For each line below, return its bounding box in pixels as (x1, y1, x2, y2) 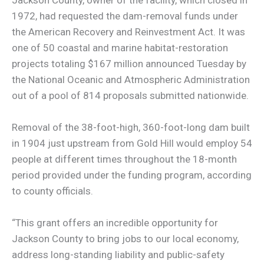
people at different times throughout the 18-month (12, 153, 237, 165)
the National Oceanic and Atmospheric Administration (12, 73, 250, 85)
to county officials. (12, 184, 93, 197)
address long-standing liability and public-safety (12, 249, 225, 261)
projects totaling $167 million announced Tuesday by (12, 57, 246, 70)
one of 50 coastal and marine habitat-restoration (12, 41, 228, 54)
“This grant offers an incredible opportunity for (12, 217, 218, 229)
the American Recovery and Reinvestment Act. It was (12, 25, 245, 38)
